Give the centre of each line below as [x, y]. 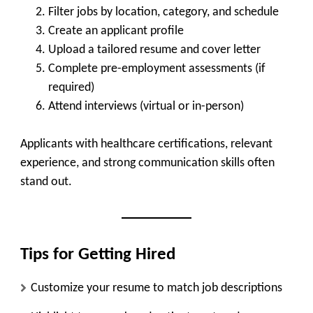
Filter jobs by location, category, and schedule [163, 13]
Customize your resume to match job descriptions [156, 288]
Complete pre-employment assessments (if [157, 69]
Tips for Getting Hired [98, 255]
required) [71, 88]
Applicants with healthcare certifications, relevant [146, 145]
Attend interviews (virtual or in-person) [146, 107]
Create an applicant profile [116, 31]
